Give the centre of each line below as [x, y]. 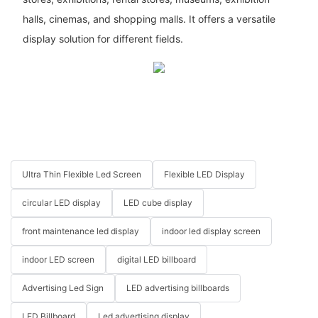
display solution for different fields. [103, 38]
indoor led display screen [211, 231]
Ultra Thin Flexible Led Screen [82, 175]
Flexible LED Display [204, 175]
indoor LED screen [58, 260]
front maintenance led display [81, 231]
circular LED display [61, 203]
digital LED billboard [157, 260]
